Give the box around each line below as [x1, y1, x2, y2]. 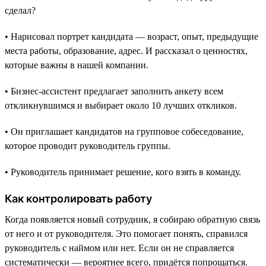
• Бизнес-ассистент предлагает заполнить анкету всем [5, 85, 223, 96]
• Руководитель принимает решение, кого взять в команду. [5, 166, 241, 177]
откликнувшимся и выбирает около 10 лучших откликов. [5, 100, 237, 110]
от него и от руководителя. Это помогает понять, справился [5, 228, 248, 239]
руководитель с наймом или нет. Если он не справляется [5, 242, 234, 253]
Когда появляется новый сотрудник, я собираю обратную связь [5, 214, 260, 224]
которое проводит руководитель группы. [5, 140, 170, 151]
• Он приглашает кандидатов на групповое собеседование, [5, 126, 243, 137]
